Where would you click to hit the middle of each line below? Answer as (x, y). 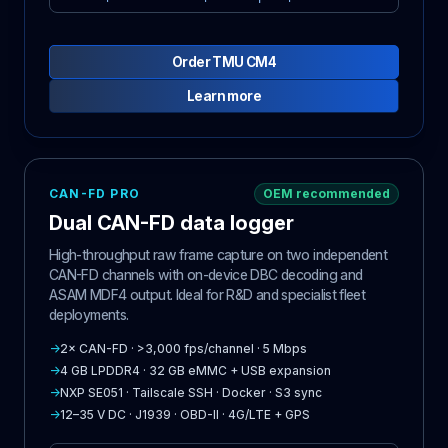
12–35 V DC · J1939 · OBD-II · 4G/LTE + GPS (185, 415)
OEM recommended (326, 194)
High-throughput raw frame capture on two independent (218, 255)
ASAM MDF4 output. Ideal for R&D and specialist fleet (207, 295)
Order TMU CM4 (224, 62)
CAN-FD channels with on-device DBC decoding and (206, 275)
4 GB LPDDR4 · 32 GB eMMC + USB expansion (195, 371)
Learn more (224, 96)
